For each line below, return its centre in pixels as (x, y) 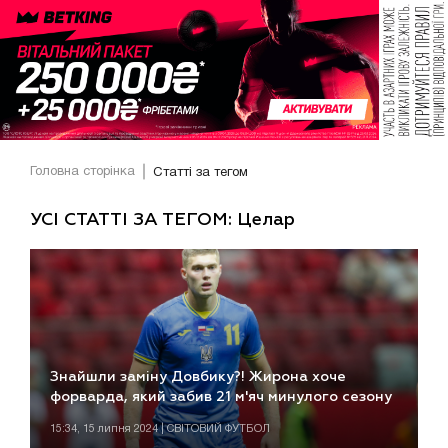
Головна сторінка (82, 172)
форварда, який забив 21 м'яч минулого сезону (221, 397)
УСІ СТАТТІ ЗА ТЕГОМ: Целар (162, 219)
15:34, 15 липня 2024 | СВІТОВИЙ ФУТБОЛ (160, 429)
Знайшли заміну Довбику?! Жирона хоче (198, 377)
